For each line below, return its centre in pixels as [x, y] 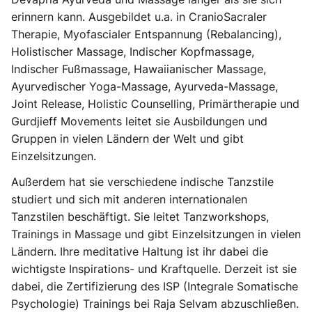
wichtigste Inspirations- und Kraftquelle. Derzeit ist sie [154, 269]
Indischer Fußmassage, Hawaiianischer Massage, [139, 69]
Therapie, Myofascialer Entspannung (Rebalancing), [146, 34]
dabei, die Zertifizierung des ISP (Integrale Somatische [155, 286]
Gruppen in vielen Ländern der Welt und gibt [127, 139]
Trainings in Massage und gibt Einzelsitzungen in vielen [156, 234]
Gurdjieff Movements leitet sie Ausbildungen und [139, 121]
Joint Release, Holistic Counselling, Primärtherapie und [155, 104]
